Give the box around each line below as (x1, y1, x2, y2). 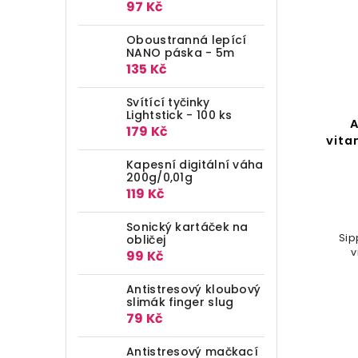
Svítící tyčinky (126, 93, 210, 110)
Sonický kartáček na (126, 218, 249, 235)
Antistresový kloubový (126, 280, 261, 297)
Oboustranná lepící (126, 31, 247, 48)
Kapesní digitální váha (126, 156, 264, 173)
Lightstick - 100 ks (126, 106, 233, 123)
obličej (126, 231, 166, 248)
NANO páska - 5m (126, 44, 235, 61)
